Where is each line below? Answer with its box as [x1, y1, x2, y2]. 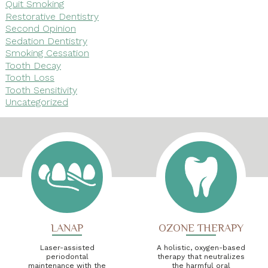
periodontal [45, 252, 89, 261]
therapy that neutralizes [157, 252, 245, 261]
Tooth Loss [5, 71, 54, 83]
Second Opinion [5, 22, 76, 34]
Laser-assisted [39, 243, 95, 252]
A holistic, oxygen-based [157, 243, 245, 252]
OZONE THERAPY [159, 221, 243, 234]
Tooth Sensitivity [5, 84, 77, 96]
